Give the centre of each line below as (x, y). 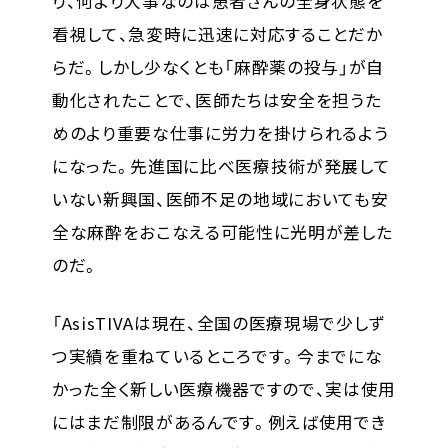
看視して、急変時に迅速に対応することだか (217, 33)
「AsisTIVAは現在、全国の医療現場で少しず (218, 322)
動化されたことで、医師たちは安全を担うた (216, 99)
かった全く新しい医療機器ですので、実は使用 (224, 388)
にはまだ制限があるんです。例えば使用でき (219, 421)
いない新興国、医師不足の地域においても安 (220, 198)
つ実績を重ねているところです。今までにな (217, 355)
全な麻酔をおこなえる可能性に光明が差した (222, 231)
